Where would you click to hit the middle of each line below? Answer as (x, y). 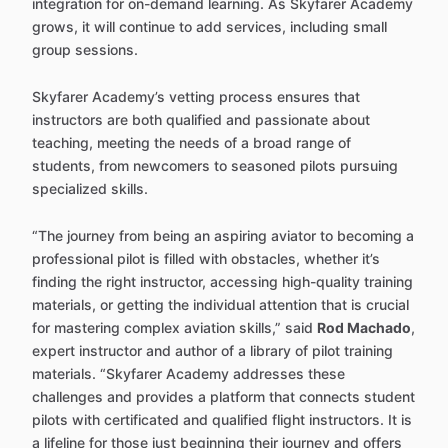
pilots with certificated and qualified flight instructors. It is (222, 419)
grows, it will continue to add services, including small (209, 26)
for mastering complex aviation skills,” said (174, 327)
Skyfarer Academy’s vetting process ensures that (196, 96)
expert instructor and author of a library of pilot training (212, 350)
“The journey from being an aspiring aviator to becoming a (223, 235)
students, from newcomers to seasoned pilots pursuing (215, 165)
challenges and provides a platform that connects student (223, 396)
